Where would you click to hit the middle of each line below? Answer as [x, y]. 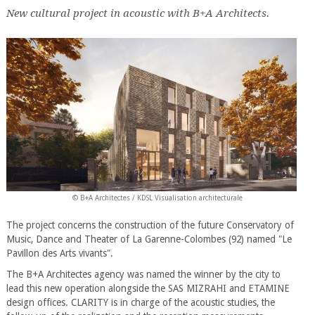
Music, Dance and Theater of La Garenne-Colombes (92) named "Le [149, 239]
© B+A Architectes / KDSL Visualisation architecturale [157, 198]
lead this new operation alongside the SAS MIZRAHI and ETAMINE [148, 288]
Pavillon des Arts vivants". [59, 253]
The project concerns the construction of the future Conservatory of [150, 225]
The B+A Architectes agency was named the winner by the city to [143, 274]
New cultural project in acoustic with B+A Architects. [137, 13]
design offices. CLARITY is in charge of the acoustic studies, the [140, 302]
